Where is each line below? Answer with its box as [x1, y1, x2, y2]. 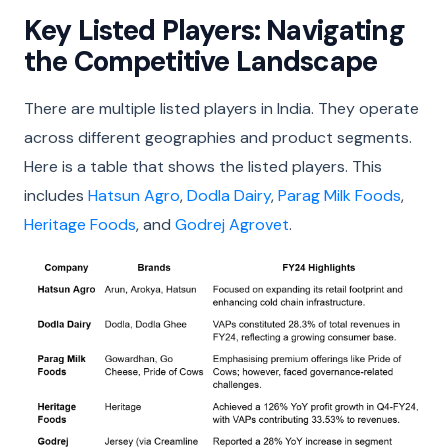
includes [24, 184, 88, 206]
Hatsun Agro [88, 184, 180, 206]
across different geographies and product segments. [24, 126, 412, 148]
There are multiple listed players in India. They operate [24, 97, 419, 119]
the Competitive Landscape [24, 42, 378, 80]
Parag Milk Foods [278, 184, 401, 206]
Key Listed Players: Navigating [24, 11, 405, 49]
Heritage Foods [24, 213, 136, 235]
